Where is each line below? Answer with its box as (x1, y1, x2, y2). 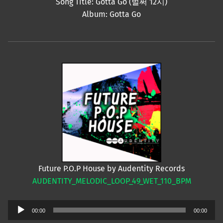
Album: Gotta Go (82, 9, 141, 19)
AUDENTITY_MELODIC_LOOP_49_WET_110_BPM (32, 176, 191, 186)
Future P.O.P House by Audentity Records (38, 164, 185, 174)
